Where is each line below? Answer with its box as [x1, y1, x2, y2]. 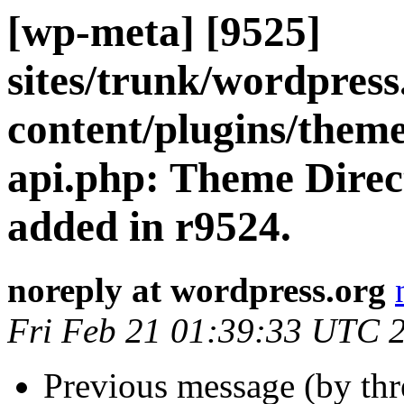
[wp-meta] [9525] [7, 8, 321, 55]
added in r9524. [7, 203, 291, 250]
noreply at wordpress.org [7, 271, 386, 310]
